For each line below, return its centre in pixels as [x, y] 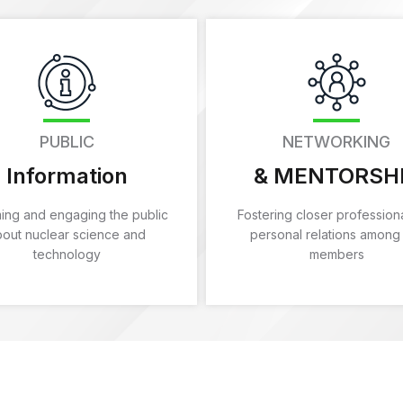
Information [67, 175]
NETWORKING [336, 141]
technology [67, 254]
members [336, 254]
